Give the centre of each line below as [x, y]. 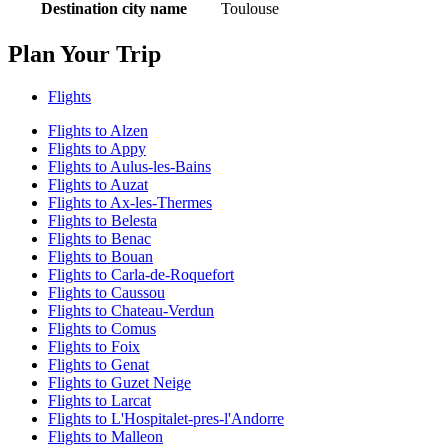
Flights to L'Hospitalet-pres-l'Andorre [166, 419]
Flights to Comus [102, 329]
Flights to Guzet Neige [119, 383]
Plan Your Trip [84, 54]
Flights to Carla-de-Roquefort [141, 275]
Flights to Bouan [100, 257]
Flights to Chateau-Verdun [131, 311]
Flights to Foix [94, 347]
